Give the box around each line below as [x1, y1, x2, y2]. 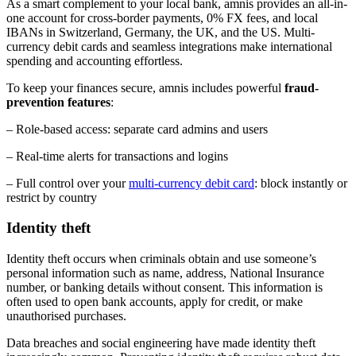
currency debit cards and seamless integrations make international [6, 39, 332, 53]
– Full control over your [6, 176, 129, 190]
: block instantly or [254, 176, 347, 190]
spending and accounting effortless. [6, 53, 183, 68]
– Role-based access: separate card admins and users [6, 122, 268, 136]
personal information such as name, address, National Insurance [6, 265, 324, 280]
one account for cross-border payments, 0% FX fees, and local [6, 10, 318, 25]
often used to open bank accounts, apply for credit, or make [6, 294, 303, 308]
